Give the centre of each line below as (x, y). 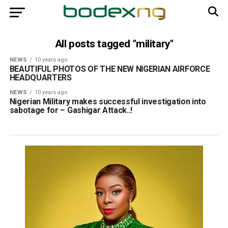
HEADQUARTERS (40, 78)
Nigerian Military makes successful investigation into (108, 102)
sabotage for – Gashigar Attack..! (71, 110)
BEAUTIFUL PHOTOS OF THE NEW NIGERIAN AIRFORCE (110, 69)
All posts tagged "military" (114, 44)
